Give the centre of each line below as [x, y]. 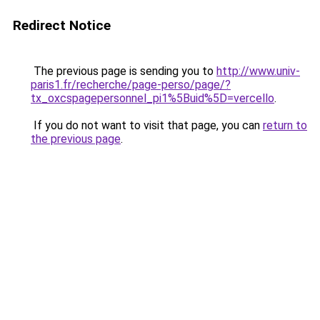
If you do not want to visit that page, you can [147, 125]
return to [285, 125]
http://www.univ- [258, 71]
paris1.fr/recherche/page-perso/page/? [131, 85]
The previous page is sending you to [124, 71]
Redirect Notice [62, 25]
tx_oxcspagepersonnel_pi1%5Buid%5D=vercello [152, 98]
